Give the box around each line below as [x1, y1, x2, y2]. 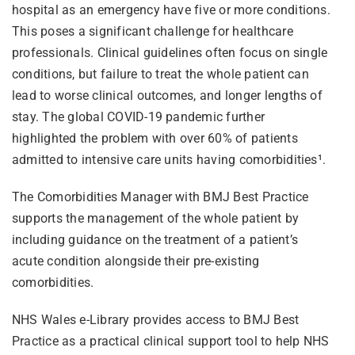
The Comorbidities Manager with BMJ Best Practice [11, 189, 309, 204]
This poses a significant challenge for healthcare [11, 23, 293, 39]
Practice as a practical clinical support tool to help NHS [11, 333, 330, 349]
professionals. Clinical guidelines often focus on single [11, 44, 328, 60]
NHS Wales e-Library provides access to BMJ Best [11, 311, 300, 327]
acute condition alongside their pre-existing [11, 253, 260, 269]
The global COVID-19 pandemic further [42, 109, 265, 124]
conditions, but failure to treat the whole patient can [11, 66, 309, 82]
